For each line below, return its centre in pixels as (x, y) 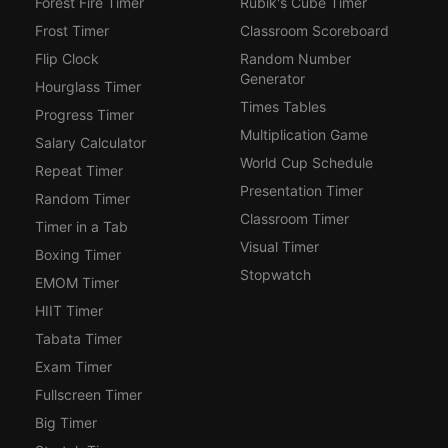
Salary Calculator (90, 143)
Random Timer (82, 199)
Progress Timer (84, 115)
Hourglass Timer (87, 87)
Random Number (295, 59)
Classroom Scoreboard (314, 31)
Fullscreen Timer (88, 395)
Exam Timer (73, 367)
